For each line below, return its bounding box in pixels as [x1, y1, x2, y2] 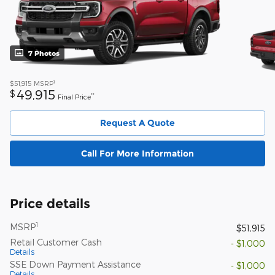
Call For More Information [81, 147, 194, 159]
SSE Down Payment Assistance [10, 258, 141, 269]
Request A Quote [100, 117, 175, 129]
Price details [10, 195, 90, 211]
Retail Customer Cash [10, 236, 102, 247]
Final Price [58, 92, 91, 101]
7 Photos [28, 48, 60, 57]
